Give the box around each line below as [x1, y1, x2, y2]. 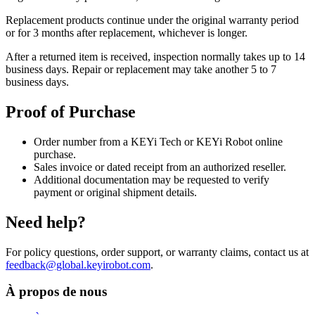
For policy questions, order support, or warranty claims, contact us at [6, 245, 309, 258]
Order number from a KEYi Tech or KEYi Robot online [34, 135, 283, 148]
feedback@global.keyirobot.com [6, 258, 150, 271]
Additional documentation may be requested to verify [34, 173, 269, 186]
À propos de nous [6, 284, 107, 300]
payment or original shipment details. [34, 186, 197, 198]
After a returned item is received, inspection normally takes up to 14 [6, 50, 305, 63]
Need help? [6, 212, 86, 231]
